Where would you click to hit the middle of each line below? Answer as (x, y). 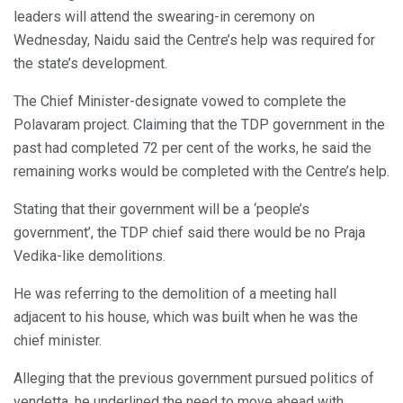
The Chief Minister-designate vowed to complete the (180, 101)
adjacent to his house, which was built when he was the (186, 317)
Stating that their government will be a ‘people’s (161, 209)
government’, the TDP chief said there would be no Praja (189, 232)
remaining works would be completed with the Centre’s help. (201, 171)
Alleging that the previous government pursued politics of (194, 378)
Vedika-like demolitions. (90, 255)
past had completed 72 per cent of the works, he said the (193, 148)
